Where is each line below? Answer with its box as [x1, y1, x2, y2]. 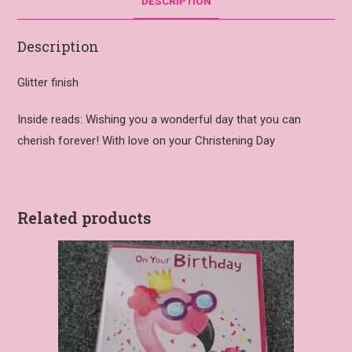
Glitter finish [17, 75, 79, 90]
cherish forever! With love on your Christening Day [17, 134, 276, 148]
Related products [17, 207, 152, 229]
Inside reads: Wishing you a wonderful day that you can [17, 112, 302, 127]
